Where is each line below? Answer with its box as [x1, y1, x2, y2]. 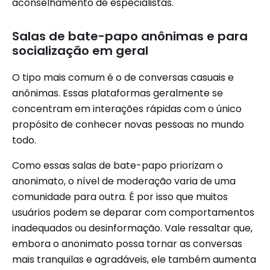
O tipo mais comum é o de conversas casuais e [12, 71, 234, 85]
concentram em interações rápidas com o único [12, 102, 242, 116]
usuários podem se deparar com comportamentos [12, 206, 254, 220]
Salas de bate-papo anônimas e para [12, 28, 248, 45]
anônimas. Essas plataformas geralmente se [12, 86, 223, 101]
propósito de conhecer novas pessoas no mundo [12, 118, 244, 132]
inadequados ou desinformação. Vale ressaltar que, [12, 221, 253, 236]
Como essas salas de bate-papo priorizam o [12, 159, 223, 173]
